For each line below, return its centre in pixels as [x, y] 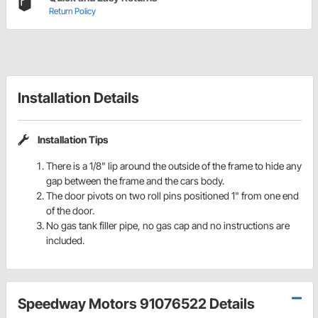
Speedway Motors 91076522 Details [136, 303]
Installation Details [78, 98]
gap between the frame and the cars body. [135, 180]
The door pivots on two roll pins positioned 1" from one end [172, 195]
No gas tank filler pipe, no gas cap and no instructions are [168, 225]
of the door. [70, 210]
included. [65, 240]
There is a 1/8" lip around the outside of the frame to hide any [174, 165]
